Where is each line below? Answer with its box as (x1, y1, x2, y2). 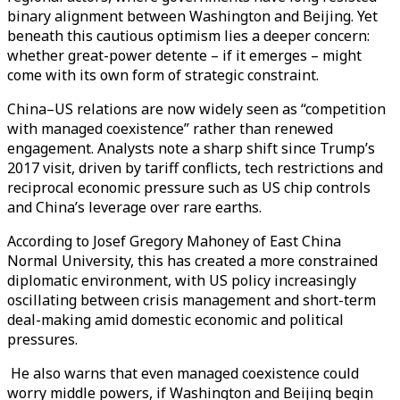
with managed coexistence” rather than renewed (7, 118, 333, 138)
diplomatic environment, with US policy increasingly (7, 270, 356, 290)
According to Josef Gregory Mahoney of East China (7, 230, 341, 251)
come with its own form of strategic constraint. (7, 64, 319, 85)
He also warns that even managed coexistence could (7, 362, 359, 383)
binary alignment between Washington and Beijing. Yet (7, 5, 378, 26)
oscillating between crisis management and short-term (7, 289, 376, 310)
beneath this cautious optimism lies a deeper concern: (7, 25, 370, 46)
